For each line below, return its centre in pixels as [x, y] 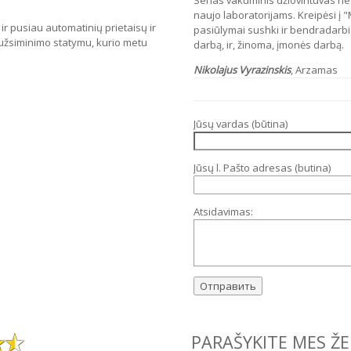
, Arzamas [314, 70]
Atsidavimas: [223, 211]
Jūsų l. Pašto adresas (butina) [262, 167]
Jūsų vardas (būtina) [241, 123]
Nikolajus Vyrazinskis [242, 70]
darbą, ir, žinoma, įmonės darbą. [269, 45]
